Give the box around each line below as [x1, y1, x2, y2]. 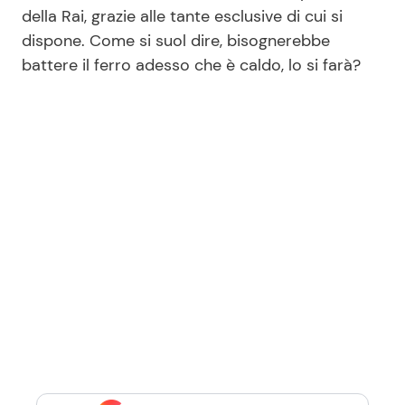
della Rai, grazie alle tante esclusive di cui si [22, 5, 343, 27]
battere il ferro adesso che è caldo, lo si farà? [22, 53, 365, 76]
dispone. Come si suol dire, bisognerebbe [22, 29, 330, 52]
